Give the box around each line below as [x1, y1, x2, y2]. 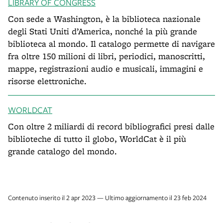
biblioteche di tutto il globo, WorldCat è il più [8, 133, 186, 144]
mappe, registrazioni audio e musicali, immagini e [8, 63, 203, 74]
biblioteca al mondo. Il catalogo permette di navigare [8, 38, 215, 49]
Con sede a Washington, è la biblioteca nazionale [8, 13, 201, 24]
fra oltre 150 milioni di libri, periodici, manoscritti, [8, 50, 205, 62]
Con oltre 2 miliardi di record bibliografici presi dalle [8, 120, 215, 132]
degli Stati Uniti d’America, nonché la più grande [8, 25, 197, 37]
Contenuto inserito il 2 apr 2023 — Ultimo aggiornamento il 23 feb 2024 [8, 193, 207, 202]
